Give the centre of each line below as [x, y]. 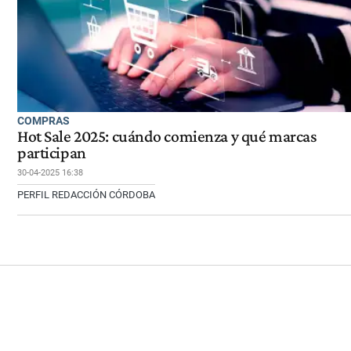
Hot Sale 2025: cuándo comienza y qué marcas [167, 137]
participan [52, 153]
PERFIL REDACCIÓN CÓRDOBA [86, 195]
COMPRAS [43, 121]
